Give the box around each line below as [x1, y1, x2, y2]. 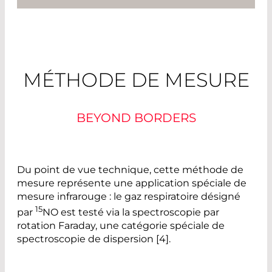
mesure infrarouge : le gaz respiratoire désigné [17, 190, 240, 202]
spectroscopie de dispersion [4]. [17, 233, 171, 245]
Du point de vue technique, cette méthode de [17, 163, 243, 175]
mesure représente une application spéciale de [17, 177, 246, 189]
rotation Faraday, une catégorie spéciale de [17, 219, 225, 231]
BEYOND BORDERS [76, 110, 196, 125]
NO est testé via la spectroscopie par [42, 206, 219, 218]
